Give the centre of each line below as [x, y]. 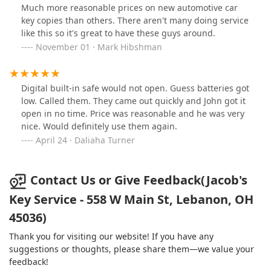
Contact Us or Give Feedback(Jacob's [139, 180]
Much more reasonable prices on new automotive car [129, 8]
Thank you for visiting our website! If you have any [111, 236]
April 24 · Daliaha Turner [85, 140]
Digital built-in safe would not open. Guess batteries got [135, 88]
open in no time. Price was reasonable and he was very [133, 114]
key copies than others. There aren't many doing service [135, 21]
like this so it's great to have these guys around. [118, 33]
